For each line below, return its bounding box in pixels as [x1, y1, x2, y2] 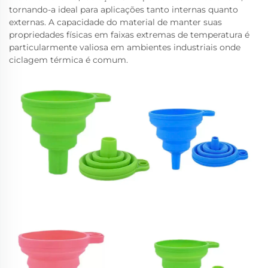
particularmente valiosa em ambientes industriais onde [9, 42, 240, 53]
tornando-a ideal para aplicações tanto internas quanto [9, 4, 238, 15]
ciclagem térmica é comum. [9, 54, 128, 65]
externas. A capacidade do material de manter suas [9, 17, 222, 28]
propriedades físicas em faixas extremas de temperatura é [9, 29, 249, 40]
